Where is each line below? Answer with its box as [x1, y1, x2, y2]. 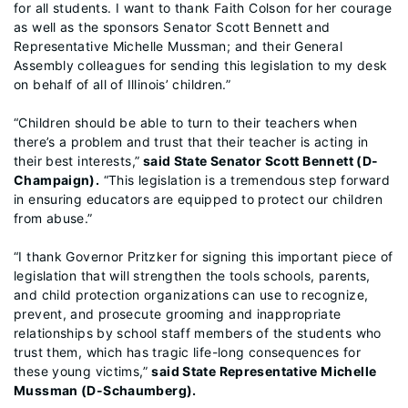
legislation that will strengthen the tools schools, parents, [14, 268, 371, 283]
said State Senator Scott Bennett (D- [139, 153, 379, 168]
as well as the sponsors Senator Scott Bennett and [14, 19, 331, 35]
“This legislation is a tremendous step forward [99, 172, 391, 188]
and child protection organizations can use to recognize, [14, 287, 369, 302]
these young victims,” [14, 363, 152, 379]
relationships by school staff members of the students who [14, 325, 382, 341]
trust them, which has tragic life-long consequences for [14, 344, 361, 360]
